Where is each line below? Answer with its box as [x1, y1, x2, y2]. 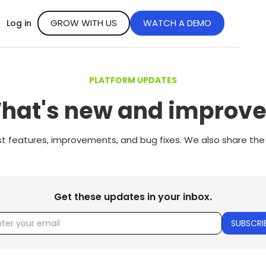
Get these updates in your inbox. [54, 190, 212, 204]
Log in [7, 17, 31, 30]
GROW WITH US [50, 17, 117, 30]
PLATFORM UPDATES [89, 74, 177, 86]
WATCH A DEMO [143, 17, 211, 30]
